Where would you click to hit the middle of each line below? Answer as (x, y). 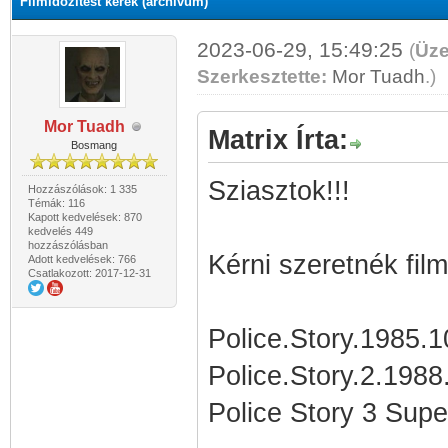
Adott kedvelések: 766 (81, 259)
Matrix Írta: (277, 140)
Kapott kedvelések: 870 (84, 217)
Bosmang (94, 145)
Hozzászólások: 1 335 (82, 189)
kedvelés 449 (60, 231)
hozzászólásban (67, 245)
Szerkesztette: (261, 76)
